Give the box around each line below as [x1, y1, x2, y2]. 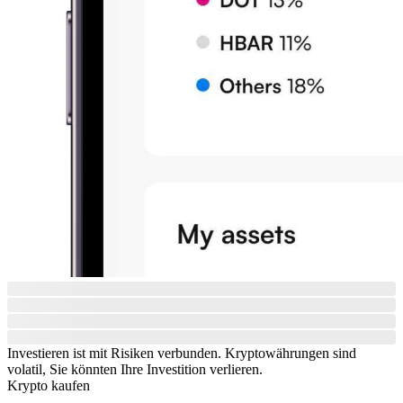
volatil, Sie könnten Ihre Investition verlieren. [7, 361, 263, 377]
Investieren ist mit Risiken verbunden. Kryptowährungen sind [7, 345, 356, 361]
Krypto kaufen [7, 377, 90, 393]
